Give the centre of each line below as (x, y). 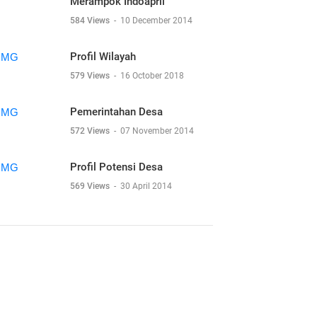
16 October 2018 (152, 76)
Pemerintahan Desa (116, 112)
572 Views (91, 131)
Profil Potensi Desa (116, 167)
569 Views (91, 186)
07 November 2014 (157, 131)
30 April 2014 (146, 186)
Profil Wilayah (103, 57)
